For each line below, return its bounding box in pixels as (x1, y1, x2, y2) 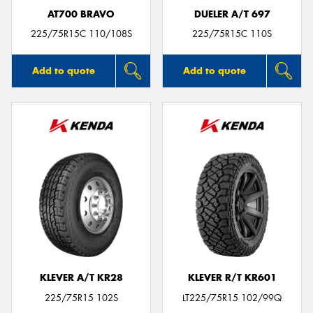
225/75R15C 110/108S (30, 28, 132, 41)
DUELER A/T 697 (194, 8, 270, 20)
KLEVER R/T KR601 (187, 272, 277, 284)
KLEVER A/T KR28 (39, 272, 123, 284)
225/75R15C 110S (192, 28, 272, 41)
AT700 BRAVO (48, 8, 115, 20)
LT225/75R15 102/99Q (182, 291, 282, 304)
